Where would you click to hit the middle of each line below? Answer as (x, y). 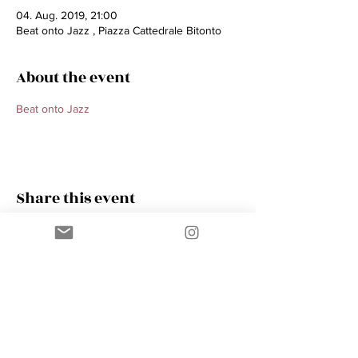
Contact (199, 296)
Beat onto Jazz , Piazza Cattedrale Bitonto (119, 31)
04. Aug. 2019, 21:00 (67, 16)
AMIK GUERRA (206, 328)
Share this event (76, 199)
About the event (73, 78)
